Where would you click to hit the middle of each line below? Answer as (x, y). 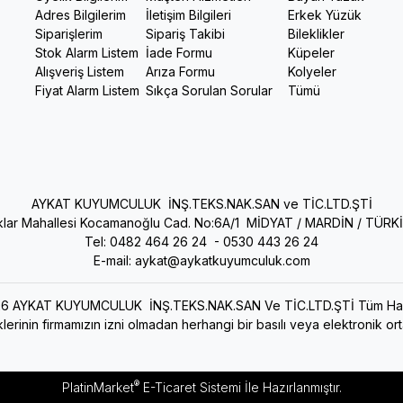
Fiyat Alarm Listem (89, 91)
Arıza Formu (180, 72)
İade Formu (179, 53)
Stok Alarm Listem (87, 53)
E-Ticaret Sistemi (190, 388)
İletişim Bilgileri (188, 15)
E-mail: (114, 261)
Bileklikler (316, 34)
